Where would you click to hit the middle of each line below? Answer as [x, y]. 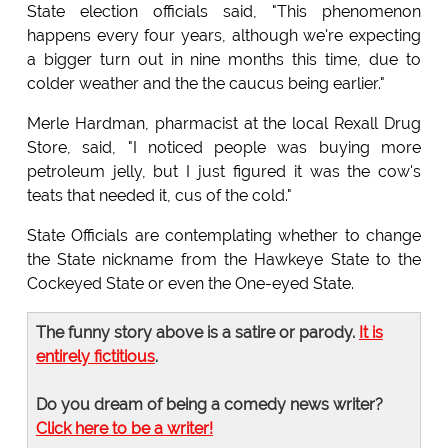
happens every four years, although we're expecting [224, 36]
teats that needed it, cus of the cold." [159, 196]
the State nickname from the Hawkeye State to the [224, 260]
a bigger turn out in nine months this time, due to [224, 60]
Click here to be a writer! [124, 429]
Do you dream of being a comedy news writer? [209, 405]
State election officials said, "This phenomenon [224, 12]
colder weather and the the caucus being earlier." [205, 84]
